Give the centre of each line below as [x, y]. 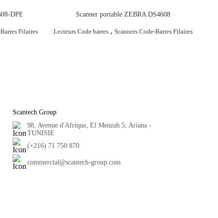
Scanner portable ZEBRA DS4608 [123, 14]
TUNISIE [41, 133]
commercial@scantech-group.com [74, 162]
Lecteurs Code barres [81, 32]
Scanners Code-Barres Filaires [154, 32]
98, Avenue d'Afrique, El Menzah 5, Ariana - [89, 125]
